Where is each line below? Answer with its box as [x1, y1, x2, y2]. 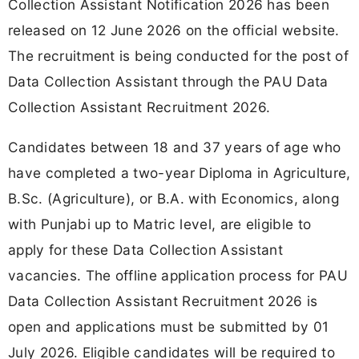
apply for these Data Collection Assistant [8, 240, 284, 258]
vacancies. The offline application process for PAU [8, 266, 349, 284]
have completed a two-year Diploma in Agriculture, [8, 163, 351, 181]
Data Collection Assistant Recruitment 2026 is [8, 292, 318, 309]
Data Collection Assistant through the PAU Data [8, 73, 329, 91]
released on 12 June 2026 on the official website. [8, 22, 340, 39]
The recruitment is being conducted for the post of [8, 47, 349, 65]
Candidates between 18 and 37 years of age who [8, 138, 341, 155]
